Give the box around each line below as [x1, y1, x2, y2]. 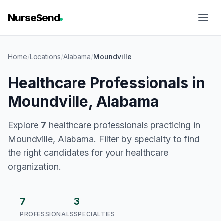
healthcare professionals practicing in [46, 120, 200, 130]
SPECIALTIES [74, 210, 115, 218]
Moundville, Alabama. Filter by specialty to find [8, 134, 200, 144]
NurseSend [8, 12, 60, 24]
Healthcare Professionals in [8, 74, 205, 92]
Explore [8, 120, 41, 130]
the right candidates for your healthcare [8, 147, 168, 158]
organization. [8, 161, 61, 172]
